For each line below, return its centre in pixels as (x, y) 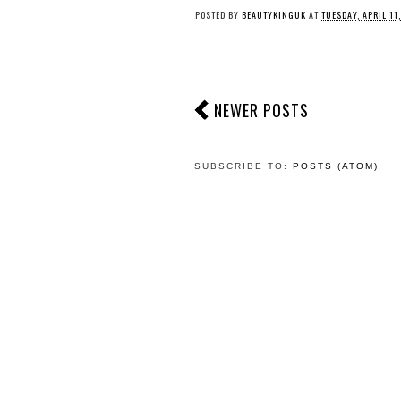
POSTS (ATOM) (336, 166)
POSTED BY (218, 15)
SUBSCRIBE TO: (243, 166)
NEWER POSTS (261, 110)
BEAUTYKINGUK (274, 15)
